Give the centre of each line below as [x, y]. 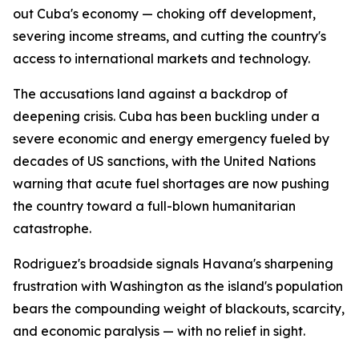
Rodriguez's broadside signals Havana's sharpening [173, 264]
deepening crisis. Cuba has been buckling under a [166, 116]
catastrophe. [52, 228]
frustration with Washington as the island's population [178, 286]
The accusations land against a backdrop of [150, 94]
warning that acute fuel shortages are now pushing [171, 184]
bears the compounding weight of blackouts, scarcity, [179, 309]
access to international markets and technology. [161, 58]
